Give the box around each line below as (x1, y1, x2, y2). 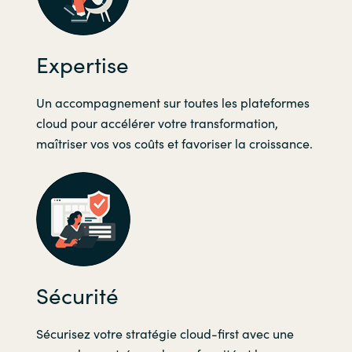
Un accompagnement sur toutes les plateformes (35, 93, 310, 111)
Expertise (35, 47, 129, 79)
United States (137, 312, 214, 330)
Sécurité (35, 278, 119, 310)
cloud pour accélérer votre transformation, (35, 113, 278, 131)
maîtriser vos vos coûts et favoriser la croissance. (35, 134, 313, 152)
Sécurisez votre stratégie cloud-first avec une (35, 324, 294, 342)
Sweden (153, 152, 199, 170)
